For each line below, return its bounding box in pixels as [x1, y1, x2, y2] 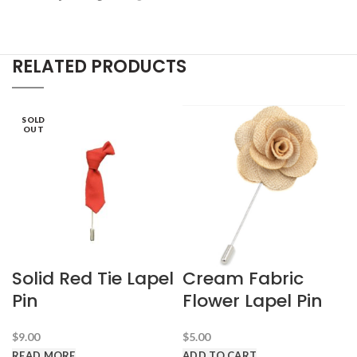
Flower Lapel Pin [182, 288, 323, 313]
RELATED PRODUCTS [12, 54, 186, 79]
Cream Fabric [182, 266, 304, 291]
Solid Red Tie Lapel [12, 266, 174, 291]
